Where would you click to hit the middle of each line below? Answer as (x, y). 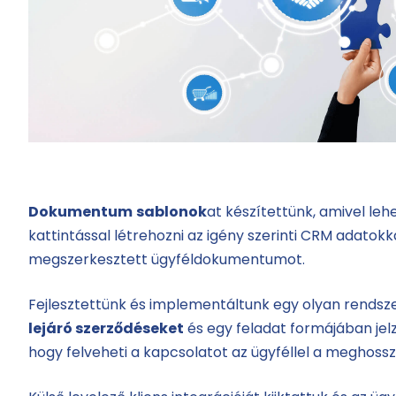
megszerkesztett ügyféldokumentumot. (166, 260)
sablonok (171, 212)
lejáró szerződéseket (106, 329)
